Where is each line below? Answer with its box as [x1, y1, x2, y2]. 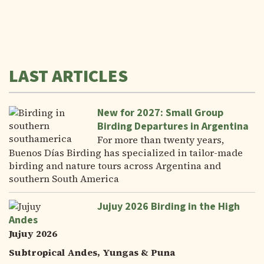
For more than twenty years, [97, 133, 224, 146]
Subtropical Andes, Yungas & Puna [9, 246, 175, 259]
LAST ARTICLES [9, 64, 128, 89]
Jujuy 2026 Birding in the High [97, 199, 240, 214]
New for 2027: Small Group [97, 105, 223, 120]
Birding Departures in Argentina [97, 119, 249, 134]
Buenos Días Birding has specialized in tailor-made [9, 146, 243, 159]
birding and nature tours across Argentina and [9, 159, 221, 172]
